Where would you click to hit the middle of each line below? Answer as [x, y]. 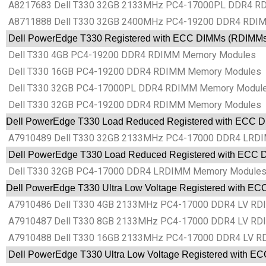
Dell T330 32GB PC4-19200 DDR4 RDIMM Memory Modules [134, 105]
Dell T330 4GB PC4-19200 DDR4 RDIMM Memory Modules [131, 55]
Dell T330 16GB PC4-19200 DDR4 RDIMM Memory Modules [134, 72]
